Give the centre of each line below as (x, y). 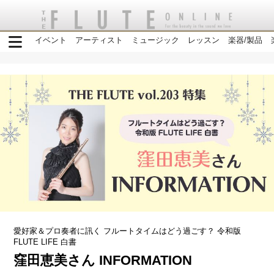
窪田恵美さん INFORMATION (103, 261)
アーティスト (99, 40)
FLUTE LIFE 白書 (45, 242)
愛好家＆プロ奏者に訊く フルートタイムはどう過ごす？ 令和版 (128, 231)
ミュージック (155, 40)
